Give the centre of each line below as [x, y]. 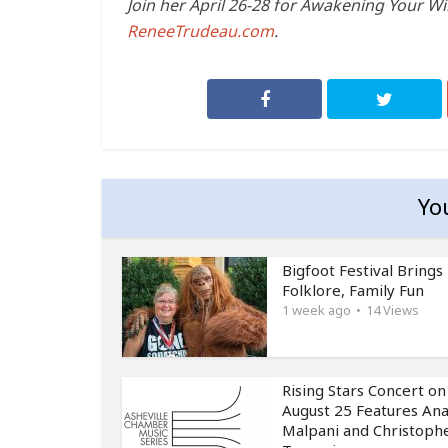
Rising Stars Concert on [364, 390]
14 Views [392, 310]
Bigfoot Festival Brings [362, 270]
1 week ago [316, 310]
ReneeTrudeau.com [200, 31]
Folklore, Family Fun [353, 290]
